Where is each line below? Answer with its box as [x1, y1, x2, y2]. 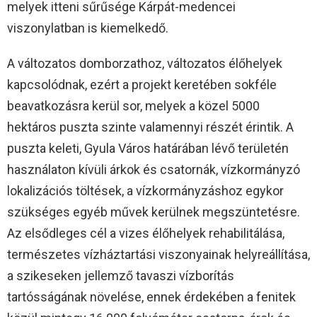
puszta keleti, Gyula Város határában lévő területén [7, 140, 289, 156]
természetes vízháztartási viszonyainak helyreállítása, [7, 246, 310, 262]
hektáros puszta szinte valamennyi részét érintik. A [7, 119, 294, 134]
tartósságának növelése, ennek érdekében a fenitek [7, 289, 296, 304]
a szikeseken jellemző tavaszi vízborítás [7, 267, 234, 283]
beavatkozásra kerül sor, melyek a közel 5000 [7, 98, 260, 113]
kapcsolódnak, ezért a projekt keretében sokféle [7, 76, 277, 92]
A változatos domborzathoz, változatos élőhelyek [7, 55, 282, 71]
